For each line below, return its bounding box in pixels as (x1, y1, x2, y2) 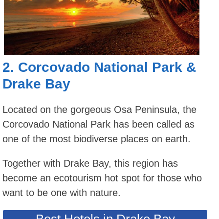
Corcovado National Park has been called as (2, 119, 195, 130)
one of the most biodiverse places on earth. (2, 133, 191, 145)
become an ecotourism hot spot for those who (2, 173, 202, 184)
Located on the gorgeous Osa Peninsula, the (2, 104, 197, 115)
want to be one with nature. (2, 187, 121, 198)
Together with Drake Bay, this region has (2, 158, 178, 169)
